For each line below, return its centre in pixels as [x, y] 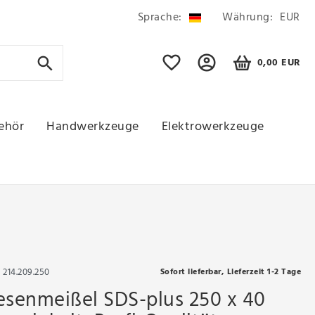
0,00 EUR [279, 63]
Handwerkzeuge [93, 127]
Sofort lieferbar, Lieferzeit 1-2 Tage [231, 272]
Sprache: [160, 17]
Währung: [248, 17]
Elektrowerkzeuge [213, 127]
